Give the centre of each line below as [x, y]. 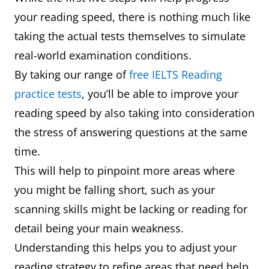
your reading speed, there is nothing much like [132, 17]
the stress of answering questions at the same [131, 132]
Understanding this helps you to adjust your [125, 248]
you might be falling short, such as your [115, 190]
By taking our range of [72, 75]
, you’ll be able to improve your [160, 94]
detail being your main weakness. [99, 228]
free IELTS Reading [176, 75]
